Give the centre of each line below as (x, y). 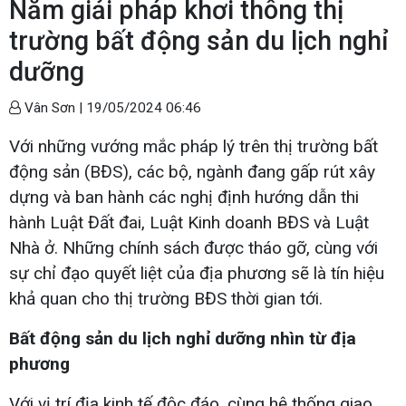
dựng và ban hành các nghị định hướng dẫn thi (184, 197)
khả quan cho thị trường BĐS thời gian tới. (166, 298)
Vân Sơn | (53, 107)
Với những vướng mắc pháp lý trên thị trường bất (193, 146)
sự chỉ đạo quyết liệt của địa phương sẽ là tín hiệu (197, 273)
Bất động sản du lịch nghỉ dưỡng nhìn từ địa (183, 338)
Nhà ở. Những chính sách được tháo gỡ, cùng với (193, 247)
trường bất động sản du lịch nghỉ (199, 40)
